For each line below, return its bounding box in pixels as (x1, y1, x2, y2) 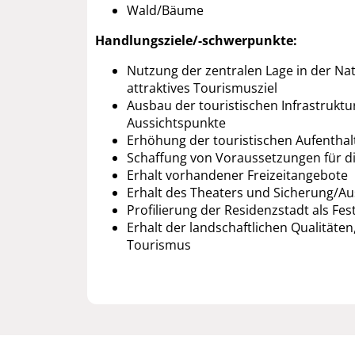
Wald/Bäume (127, 2, 204, 20)
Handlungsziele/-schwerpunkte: (95, 32, 297, 50)
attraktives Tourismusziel (127, 79, 277, 97)
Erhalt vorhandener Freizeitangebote (127, 166, 348, 185)
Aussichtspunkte (127, 114, 226, 132)
